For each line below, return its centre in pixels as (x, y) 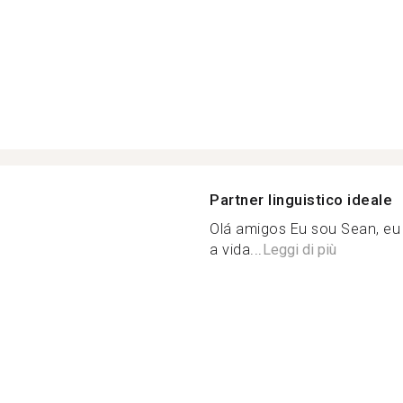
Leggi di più (299, 250)
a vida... (236, 250)
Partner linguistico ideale (301, 200)
